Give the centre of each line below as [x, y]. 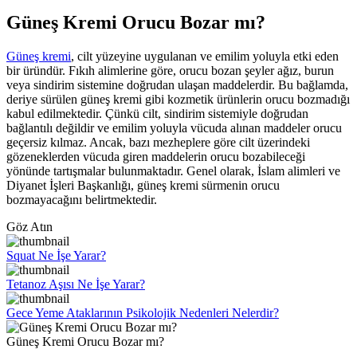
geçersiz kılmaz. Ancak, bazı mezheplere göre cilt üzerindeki [158, 143]
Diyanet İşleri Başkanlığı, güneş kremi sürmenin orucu [143, 186]
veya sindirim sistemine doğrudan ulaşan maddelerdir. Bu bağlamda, [177, 85]
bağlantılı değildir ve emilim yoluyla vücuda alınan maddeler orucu [174, 128]
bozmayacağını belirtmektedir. [82, 200]
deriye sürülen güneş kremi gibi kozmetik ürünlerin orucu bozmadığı [178, 100]
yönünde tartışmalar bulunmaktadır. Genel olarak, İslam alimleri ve [173, 171]
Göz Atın [29, 227]
